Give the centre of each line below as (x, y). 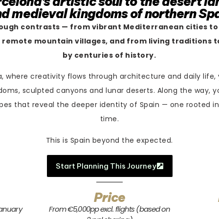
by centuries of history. (109, 55)
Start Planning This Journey (106, 166)
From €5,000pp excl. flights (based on (109, 209)
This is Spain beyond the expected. (109, 140)
